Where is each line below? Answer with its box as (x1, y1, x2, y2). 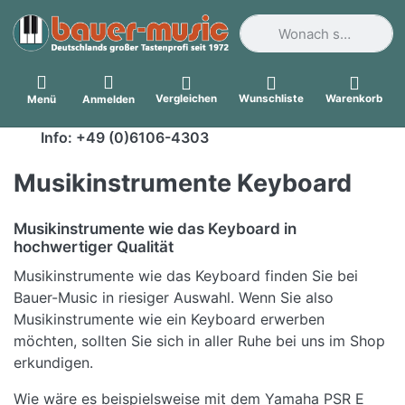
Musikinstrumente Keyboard (14, 168, 352, 199)
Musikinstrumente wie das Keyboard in (14, 220, 297, 239)
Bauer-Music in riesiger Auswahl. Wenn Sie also (14, 288, 334, 307)
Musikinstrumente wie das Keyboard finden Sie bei (14, 267, 358, 286)
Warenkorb (325, 91, 383, 105)
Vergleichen (155, 91, 218, 105)
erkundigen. (14, 353, 93, 372)
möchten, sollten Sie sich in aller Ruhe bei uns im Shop (14, 332, 385, 351)
